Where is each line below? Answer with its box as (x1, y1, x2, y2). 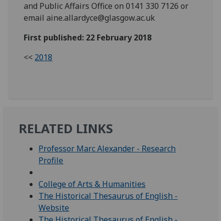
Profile (38, 155, 64, 166)
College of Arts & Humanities (38, 179, 146, 190)
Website (38, 202, 70, 214)
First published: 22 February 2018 (24, 32, 152, 43)
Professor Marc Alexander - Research (38, 143, 176, 154)
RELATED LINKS (19, 120, 113, 138)
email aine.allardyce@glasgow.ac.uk (24, 12, 155, 24)
